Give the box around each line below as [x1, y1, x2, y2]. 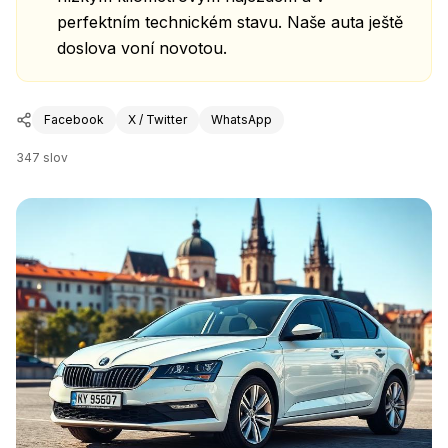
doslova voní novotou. [57, 38, 227, 58]
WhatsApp [211, 112, 272, 127]
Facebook [44, 112, 104, 127]
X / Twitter [128, 112, 187, 127]
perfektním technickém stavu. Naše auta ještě [57, 12, 403, 32]
